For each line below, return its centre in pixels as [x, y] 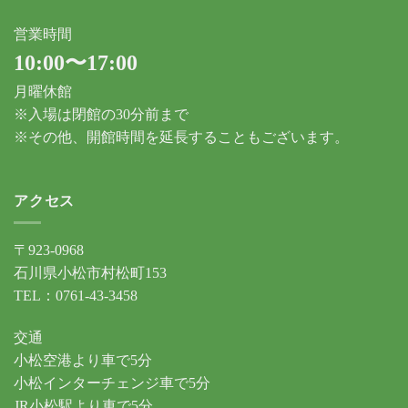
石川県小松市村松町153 [90, 273]
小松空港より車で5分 [83, 361]
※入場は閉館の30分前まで [101, 115]
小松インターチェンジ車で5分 [112, 383]
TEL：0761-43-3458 [76, 296]
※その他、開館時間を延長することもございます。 [181, 138]
